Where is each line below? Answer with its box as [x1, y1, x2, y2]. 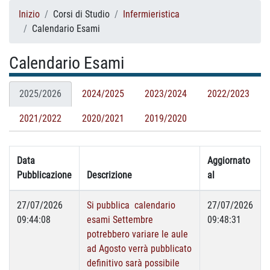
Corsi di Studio [53, 8, 110, 20]
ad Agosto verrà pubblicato [87, 243, 192, 254]
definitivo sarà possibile [87, 257, 180, 269]
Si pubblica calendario [87, 199, 175, 211]
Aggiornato [207, 155, 250, 166]
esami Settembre [87, 214, 153, 225]
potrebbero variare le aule [87, 228, 188, 240]
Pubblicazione [17, 169, 72, 181]
